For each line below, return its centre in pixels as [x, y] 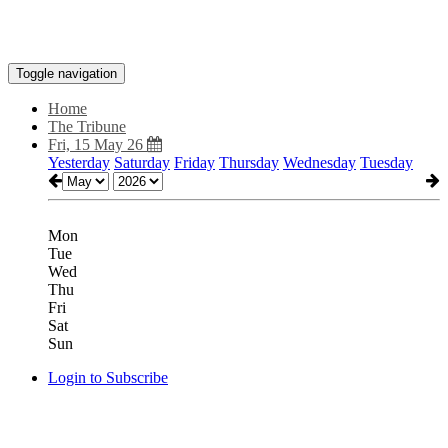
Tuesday [386, 162]
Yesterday [79, 162]
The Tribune [87, 126]
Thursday [249, 162]
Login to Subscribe [108, 377]
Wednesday [319, 162]
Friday [194, 162]
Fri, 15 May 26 [97, 144]
